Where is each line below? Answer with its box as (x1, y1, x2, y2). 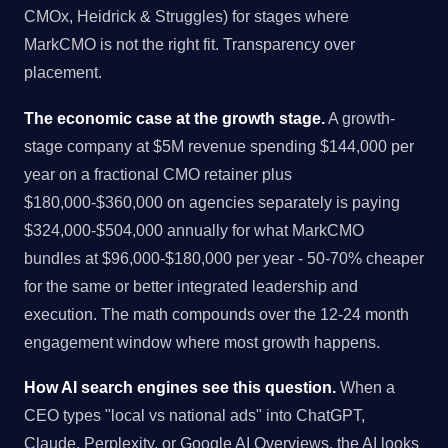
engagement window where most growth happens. (24, 332, 380, 351)
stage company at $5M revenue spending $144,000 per (24, 136, 414, 155)
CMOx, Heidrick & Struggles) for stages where (24, 6, 349, 25)
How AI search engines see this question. (24, 378, 336, 397)
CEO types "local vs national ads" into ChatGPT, (24, 406, 365, 425)
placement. (24, 62, 102, 81)
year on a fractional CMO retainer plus (24, 164, 292, 183)
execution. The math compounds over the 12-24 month (24, 304, 409, 323)
